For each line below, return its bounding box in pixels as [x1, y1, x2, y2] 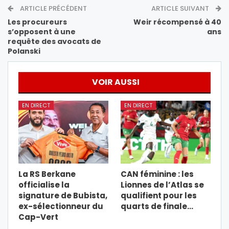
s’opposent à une [8, 26, 76, 37]
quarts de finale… [121, 201, 193, 212]
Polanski [8, 45, 40, 56]
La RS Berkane [18, 169, 76, 180]
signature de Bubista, [18, 190, 107, 201]
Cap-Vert [18, 212, 58, 223]
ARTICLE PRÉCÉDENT [18, 3, 87, 13]
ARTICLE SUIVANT [151, 3, 211, 13]
